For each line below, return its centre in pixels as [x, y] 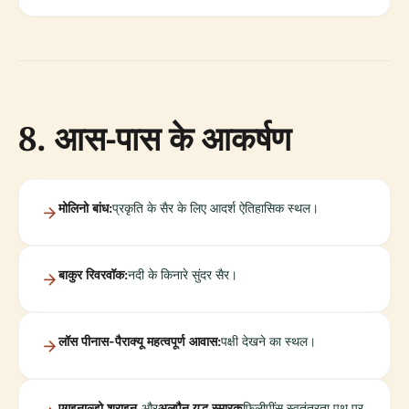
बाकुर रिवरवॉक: [93, 274]
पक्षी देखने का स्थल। [268, 341]
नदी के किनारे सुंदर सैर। [183, 274]
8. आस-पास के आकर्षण [155, 138]
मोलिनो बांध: [85, 208]
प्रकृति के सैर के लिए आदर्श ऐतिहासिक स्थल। [215, 208]
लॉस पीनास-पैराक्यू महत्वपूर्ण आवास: [140, 341]
